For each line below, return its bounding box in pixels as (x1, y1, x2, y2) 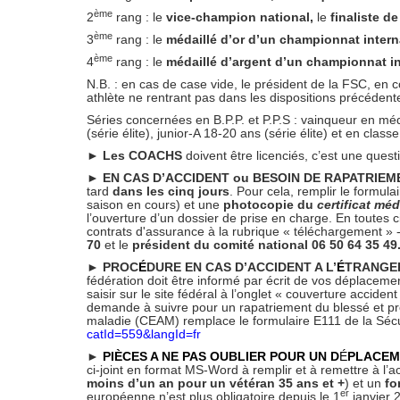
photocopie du (223, 197, 317, 212)
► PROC (87, 260, 138, 274)
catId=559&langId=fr (87, 327, 204, 341)
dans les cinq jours (112, 184, 229, 198)
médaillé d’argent (162, 54, 271, 69)
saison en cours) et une (87, 197, 223, 212)
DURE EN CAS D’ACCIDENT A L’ (146, 260, 337, 274)
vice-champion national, (166, 10, 313, 24)
